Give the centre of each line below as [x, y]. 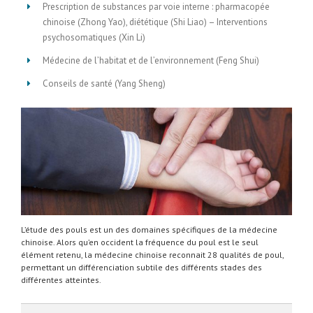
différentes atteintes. [61, 279]
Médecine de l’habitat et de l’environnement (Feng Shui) [151, 61]
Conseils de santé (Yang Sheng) [104, 84]
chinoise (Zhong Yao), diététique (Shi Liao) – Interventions [155, 22]
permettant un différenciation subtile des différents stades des [141, 267]
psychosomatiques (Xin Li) [94, 38]
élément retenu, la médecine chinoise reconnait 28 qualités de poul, [152, 254]
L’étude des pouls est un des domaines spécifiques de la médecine [149, 229]
